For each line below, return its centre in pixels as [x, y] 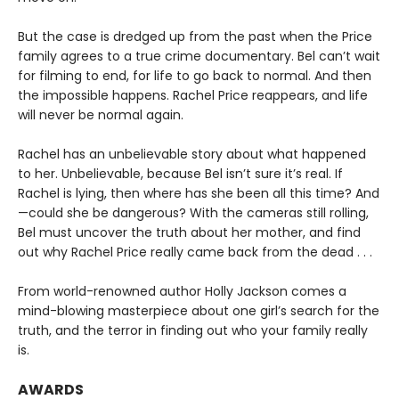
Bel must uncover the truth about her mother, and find [189, 232]
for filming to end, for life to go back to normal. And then [195, 76]
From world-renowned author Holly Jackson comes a [182, 291]
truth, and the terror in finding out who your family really [193, 330]
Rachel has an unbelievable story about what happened [192, 154]
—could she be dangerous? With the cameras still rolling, [193, 213]
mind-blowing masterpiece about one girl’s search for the [199, 311]
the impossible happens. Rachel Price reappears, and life [193, 95]
